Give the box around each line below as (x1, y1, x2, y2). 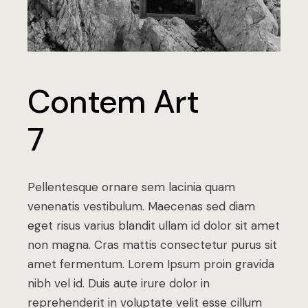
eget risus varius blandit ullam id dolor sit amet (27, 218, 280, 234)
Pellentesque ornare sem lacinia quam (27, 179, 236, 195)
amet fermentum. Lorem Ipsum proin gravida (27, 256, 275, 272)
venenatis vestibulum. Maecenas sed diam (27, 199, 256, 214)
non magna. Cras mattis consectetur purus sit (27, 237, 278, 253)
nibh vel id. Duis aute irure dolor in (27, 276, 210, 291)
